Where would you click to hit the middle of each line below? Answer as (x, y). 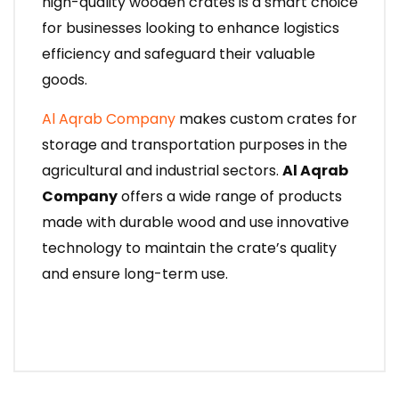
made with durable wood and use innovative (195, 223)
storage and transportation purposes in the (195, 145)
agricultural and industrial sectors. (162, 171)
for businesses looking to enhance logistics (191, 28)
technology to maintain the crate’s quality (189, 248)
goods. (65, 80)
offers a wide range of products (230, 197)
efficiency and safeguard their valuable (179, 54)
